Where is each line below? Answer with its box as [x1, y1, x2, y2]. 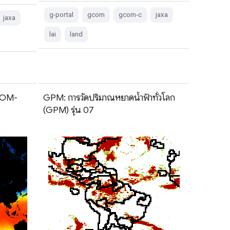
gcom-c [118, 10, 142, 18]
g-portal [49, 10, 73, 18]
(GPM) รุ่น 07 [43, 104, 94, 116]
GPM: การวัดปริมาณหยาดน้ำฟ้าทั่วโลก [43, 91, 175, 103]
